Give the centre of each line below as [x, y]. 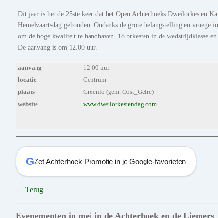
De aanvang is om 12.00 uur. [58, 47]
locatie [27, 80]
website [28, 104]
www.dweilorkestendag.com [120, 104]
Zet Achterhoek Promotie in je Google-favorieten [110, 161]
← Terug [29, 190]
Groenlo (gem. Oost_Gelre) [119, 92]
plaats [26, 92]
